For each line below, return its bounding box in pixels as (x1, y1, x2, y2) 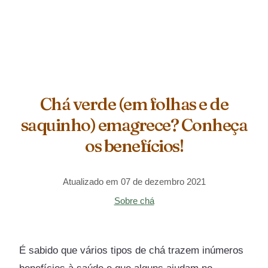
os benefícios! (85, 135, 183, 156)
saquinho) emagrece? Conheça (20, 114, 248, 135)
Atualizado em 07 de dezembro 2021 (62, 176, 206, 187)
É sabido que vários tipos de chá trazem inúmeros (19, 244, 244, 256)
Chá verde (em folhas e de (39, 93, 229, 114)
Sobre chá (114, 195, 154, 206)
